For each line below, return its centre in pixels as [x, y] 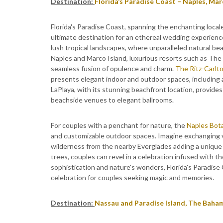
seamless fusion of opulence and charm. [113, 68]
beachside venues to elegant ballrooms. [112, 100]
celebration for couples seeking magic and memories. [132, 177]
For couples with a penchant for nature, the [119, 125]
